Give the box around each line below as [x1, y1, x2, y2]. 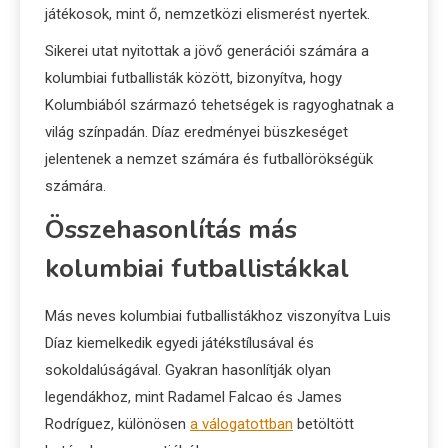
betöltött [293, 415, 354, 434]
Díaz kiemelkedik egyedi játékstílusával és [45, 334, 314, 353]
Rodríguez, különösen [45, 415, 190, 434]
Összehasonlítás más [45, 212, 297, 248]
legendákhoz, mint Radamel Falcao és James [45, 388, 342, 407]
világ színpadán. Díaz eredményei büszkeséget [45, 123, 348, 142]
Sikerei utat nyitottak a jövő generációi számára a [45, 42, 369, 61]
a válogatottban [190, 415, 293, 434]
